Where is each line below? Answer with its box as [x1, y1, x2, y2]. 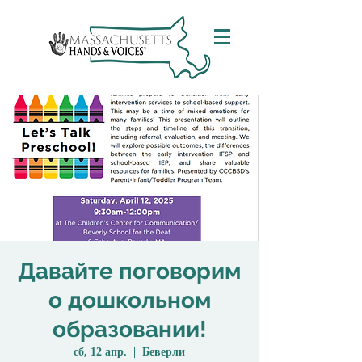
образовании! [52, 316, 207, 343]
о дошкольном [48, 287, 211, 314]
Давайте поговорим [18, 258, 241, 284]
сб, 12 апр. [74, 346, 127, 358]
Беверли [142, 346, 185, 358]
